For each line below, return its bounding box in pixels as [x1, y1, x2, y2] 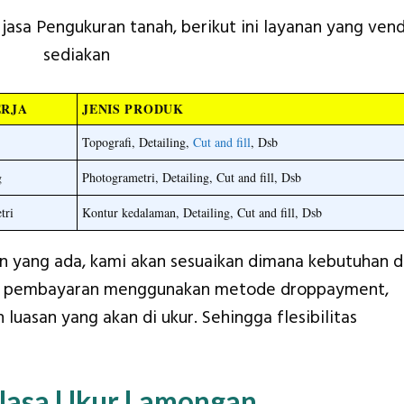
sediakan [43, 42, 111, 68]
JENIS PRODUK [82, 98, 184, 118]
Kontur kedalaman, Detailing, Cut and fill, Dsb [82, 203, 323, 221]
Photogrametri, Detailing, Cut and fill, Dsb [82, 168, 302, 186]
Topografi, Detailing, [82, 133, 194, 151]
